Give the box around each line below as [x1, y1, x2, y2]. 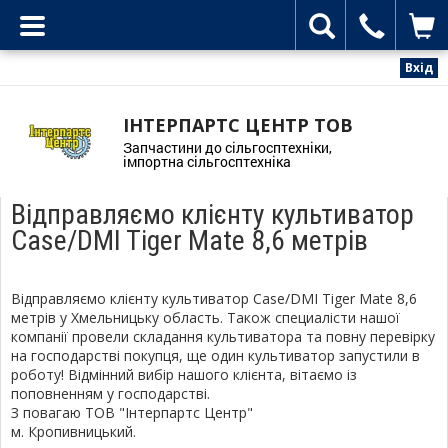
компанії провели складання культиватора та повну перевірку [11, 326, 435, 346]
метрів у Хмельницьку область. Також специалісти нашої [11, 307, 400, 327]
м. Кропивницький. [11, 421, 136, 441]
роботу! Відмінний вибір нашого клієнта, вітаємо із [11, 364, 357, 384]
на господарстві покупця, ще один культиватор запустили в [11, 345, 420, 365]
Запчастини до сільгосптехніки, [122, 137, 332, 157]
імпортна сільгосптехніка [122, 151, 291, 171]
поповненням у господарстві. [11, 383, 210, 403]
